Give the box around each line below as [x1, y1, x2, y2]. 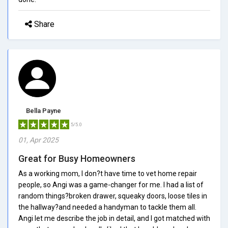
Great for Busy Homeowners [18, 153, 135, 164]
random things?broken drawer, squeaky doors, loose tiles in [18, 191, 207, 200]
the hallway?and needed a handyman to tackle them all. [18, 203, 196, 211]
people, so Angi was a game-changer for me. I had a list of [18, 180, 204, 189]
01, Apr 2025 [18, 135, 59, 144]
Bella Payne [26, 106, 61, 115]
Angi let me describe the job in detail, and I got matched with [18, 214, 210, 222]
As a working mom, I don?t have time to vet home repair [18, 169, 197, 178]
